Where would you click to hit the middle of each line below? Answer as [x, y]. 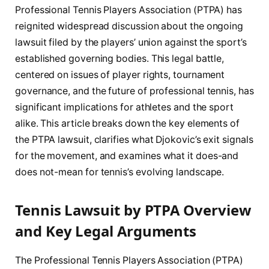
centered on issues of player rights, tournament [120, 74]
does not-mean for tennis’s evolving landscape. [120, 172]
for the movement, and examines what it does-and [127, 156]
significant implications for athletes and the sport [124, 107]
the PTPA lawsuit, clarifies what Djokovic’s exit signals [134, 139]
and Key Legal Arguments [106, 231]
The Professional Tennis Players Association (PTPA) [129, 260]
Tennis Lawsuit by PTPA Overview [133, 210]
